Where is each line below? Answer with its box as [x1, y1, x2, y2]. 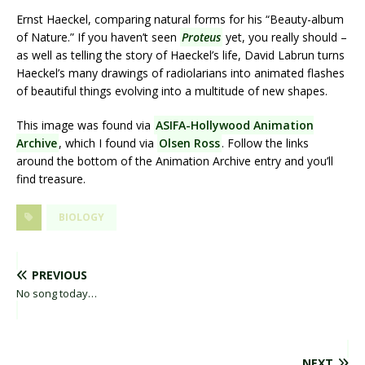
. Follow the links [222, 135, 309, 152]
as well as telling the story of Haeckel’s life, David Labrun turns [16, 47, 345, 64]
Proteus [182, 29, 221, 46]
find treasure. [16, 171, 86, 187]
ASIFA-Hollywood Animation [156, 117, 314, 134]
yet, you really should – [222, 29, 347, 46]
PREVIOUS [32, 267, 87, 284]
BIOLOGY [59, 210, 104, 225]
